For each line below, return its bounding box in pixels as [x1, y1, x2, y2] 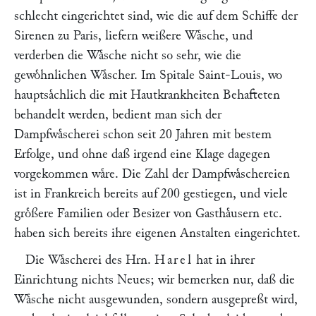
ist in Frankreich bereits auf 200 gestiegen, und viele [14, 187, 288, 200]
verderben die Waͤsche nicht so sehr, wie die [14, 49, 241, 62]
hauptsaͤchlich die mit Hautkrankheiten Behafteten [14, 88, 280, 102]
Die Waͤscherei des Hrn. [25, 253, 154, 267]
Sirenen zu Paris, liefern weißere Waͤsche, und [14, 29, 253, 42]
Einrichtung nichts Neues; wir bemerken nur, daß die [14, 273, 295, 286]
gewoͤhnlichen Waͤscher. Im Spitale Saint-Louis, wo [14, 68, 282, 82]
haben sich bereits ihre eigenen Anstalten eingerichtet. [14, 226, 300, 240]
